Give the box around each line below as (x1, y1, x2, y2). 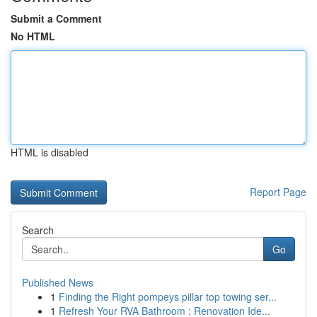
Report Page (250, 185, 306, 199)
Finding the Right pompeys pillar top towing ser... (59, 289, 277, 304)
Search (22, 223, 54, 237)
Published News (22, 275, 93, 289)
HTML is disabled (11, 145, 88, 159)
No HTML (11, 29, 55, 43)
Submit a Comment (11, 11, 102, 25)
